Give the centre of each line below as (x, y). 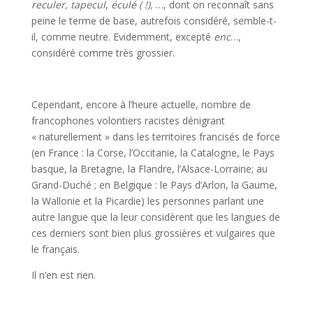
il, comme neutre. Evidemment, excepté (122, 37)
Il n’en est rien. (63, 275)
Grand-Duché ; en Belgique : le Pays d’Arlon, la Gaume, (154, 185)
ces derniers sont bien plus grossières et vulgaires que (153, 233)
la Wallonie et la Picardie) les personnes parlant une (147, 201)
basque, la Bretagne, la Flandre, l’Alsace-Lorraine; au (149, 169)
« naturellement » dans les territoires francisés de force (155, 137)
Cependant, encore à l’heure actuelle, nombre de (141, 104)
